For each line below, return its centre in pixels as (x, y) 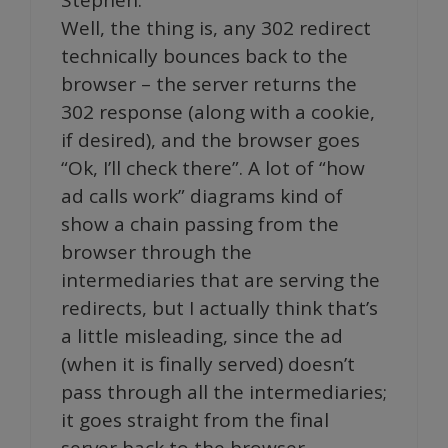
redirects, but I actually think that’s (219, 307)
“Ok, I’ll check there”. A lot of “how (213, 167)
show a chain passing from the (200, 223)
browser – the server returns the (209, 83)
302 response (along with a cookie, (218, 111)
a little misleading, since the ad (202, 335)
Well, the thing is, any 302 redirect (216, 27)
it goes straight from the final (195, 419)
